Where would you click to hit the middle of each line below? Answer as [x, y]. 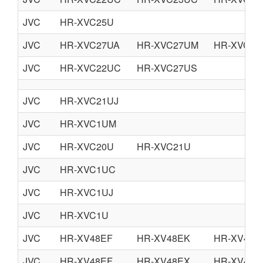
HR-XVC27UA [90, 45]
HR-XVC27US [167, 68]
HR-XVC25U [87, 22]
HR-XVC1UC [88, 169]
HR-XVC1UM [88, 124]
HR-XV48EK [163, 238]
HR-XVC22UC [90, 68]
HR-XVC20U [87, 146]
